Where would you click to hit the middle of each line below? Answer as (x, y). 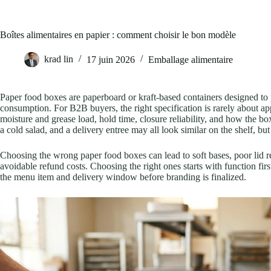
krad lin (59, 59)
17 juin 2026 (111, 59)
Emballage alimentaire (191, 59)
